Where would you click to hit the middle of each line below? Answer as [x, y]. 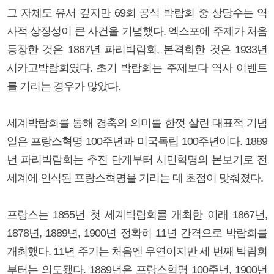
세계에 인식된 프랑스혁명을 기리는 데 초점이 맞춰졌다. [135, 178]
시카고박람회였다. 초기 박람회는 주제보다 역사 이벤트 [137, 68]
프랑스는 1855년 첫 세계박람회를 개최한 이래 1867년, [137, 214]
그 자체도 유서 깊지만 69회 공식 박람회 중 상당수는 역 [137, 13]
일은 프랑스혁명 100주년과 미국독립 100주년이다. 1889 [137, 141]
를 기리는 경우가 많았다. [64, 86]
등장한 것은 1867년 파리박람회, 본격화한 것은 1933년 [137, 49]
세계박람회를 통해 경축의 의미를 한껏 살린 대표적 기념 [137, 123]
